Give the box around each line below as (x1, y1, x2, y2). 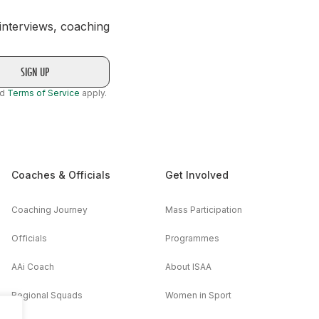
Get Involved (165, 169, 229, 182)
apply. (80, 88, 107, 99)
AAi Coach (11, 261, 54, 273)
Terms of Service (7, 88, 80, 99)
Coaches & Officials (11, 169, 110, 182)
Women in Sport (165, 290, 231, 301)
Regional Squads (11, 290, 83, 301)
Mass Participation (165, 204, 242, 216)
